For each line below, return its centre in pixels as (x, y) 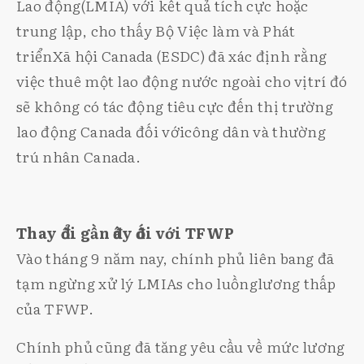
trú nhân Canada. (79, 156)
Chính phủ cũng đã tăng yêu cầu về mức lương (181, 346)
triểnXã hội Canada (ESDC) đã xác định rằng (172, 55)
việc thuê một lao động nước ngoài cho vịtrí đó (182, 80)
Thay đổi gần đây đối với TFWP (126, 232)
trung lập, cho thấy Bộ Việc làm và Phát (156, 30)
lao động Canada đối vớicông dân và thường (171, 131)
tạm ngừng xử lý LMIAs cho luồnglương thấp (176, 283)
